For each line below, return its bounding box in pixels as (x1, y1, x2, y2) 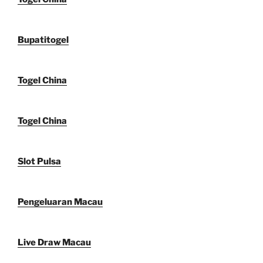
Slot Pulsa (18, 156, 61, 167)
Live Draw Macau (18, 237, 91, 248)
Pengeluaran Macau (18, 196, 103, 207)
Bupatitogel (18, 34, 69, 45)
